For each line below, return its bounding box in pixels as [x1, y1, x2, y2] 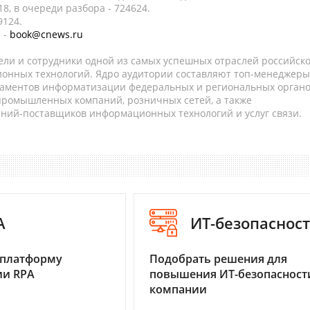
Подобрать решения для [149, 251, 287, 267]
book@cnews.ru [10, 28, 83, 41]
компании [149, 282, 207, 298]
